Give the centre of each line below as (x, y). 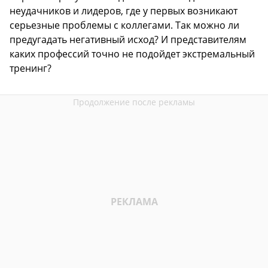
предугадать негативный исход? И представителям (128, 40)
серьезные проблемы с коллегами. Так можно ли (124, 25)
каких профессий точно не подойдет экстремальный (132, 54)
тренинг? (31, 68)
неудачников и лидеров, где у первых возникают (124, 11)
